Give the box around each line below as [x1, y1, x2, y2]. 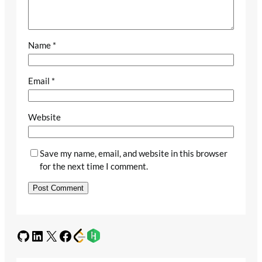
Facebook [58, 226, 65, 244]
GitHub [16, 226, 23, 244]
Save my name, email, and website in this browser [40, 147, 227, 158]
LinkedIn [30, 226, 37, 244]
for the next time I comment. [40, 160, 148, 171]
